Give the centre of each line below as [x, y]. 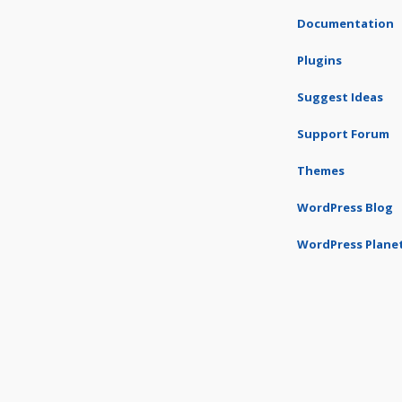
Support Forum [343, 134]
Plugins [319, 60]
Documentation [345, 23]
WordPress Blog [345, 207]
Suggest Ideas [340, 97]
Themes [321, 170]
